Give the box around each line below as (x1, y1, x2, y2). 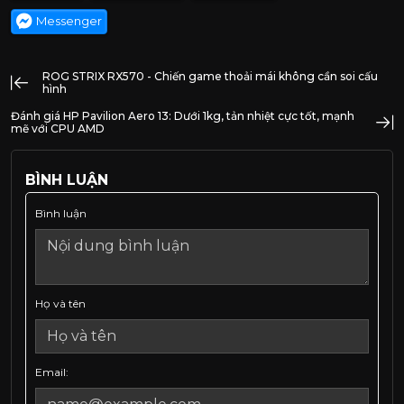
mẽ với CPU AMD (11, 121, 105, 135)
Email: (35, 364, 69, 379)
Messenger (36, 14, 103, 29)
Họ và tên (35, 296, 86, 310)
